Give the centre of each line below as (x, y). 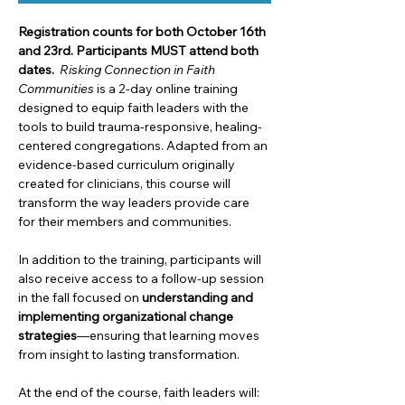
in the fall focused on (80, 298)
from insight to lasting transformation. (129, 355)
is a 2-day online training (167, 89)
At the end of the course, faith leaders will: (139, 393)
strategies (47, 336)
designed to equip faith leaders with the (135, 108)
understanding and (199, 298)
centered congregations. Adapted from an (144, 146)
